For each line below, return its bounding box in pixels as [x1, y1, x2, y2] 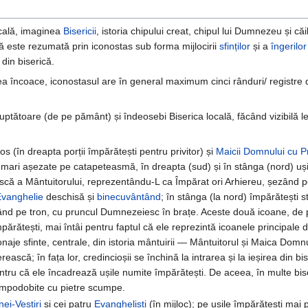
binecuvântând [96, 191, 161, 203]
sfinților [219, 41, 250, 52]
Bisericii [63, 25, 96, 37]
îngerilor [271, 41, 307, 52]
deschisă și [43, 191, 97, 203]
